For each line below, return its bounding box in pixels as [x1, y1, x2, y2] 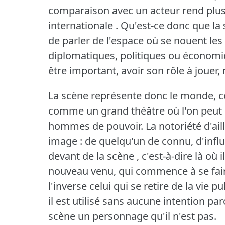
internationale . [48, 18, 118, 32]
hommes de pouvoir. [48, 119, 143, 133]
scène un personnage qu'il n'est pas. [48, 209, 216, 223]
